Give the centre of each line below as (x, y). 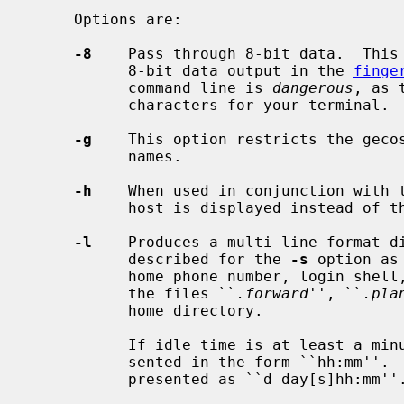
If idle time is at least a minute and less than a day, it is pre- (78, 344)
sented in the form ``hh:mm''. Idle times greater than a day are (78, 362)
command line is (200, 87)
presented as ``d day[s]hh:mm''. (78, 379)
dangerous (313, 87)
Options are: (51, 19)
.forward (272, 293)
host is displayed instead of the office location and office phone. (78, 207)
